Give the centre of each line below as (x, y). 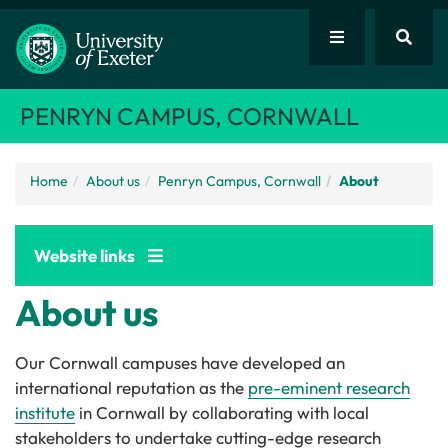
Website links (86, 255)
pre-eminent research (329, 387)
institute (45, 412)
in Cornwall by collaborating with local (222, 412)
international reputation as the (131, 387)
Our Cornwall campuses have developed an (180, 362)
